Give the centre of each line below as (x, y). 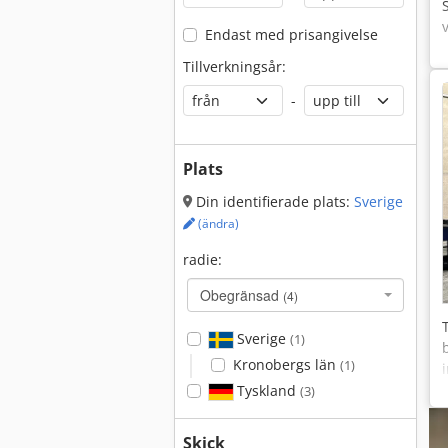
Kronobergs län (286, 364)
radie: (202, 259)
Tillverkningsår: (234, 66)
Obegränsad (241, 295)
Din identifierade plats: (273, 201)
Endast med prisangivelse (291, 34)
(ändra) (217, 223)
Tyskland (266, 390)
